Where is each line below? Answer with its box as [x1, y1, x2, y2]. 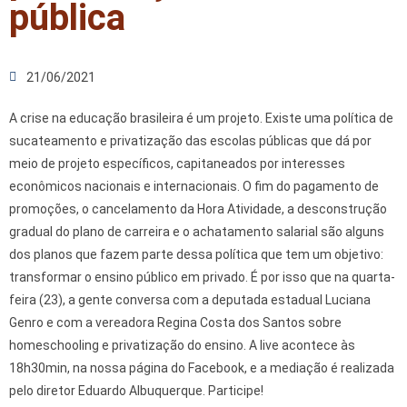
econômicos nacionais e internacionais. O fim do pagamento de [9, 178, 379, 194]
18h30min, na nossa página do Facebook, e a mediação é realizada [9, 360, 394, 375]
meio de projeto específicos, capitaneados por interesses [9, 155, 345, 171]
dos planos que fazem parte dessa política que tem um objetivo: [9, 246, 383, 262]
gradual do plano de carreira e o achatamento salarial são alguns [9, 223, 384, 239]
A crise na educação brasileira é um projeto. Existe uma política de [9, 110, 393, 125]
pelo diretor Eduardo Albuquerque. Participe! [9, 382, 263, 398]
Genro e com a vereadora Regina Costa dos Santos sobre [9, 314, 342, 330]
